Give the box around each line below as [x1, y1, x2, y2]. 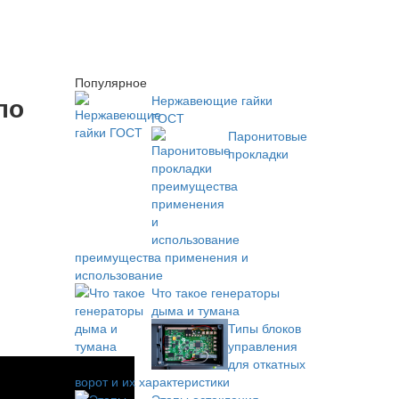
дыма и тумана [151, 301, 240, 319]
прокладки [227, 144, 289, 162]
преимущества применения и [74, 248, 248, 265]
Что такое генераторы [151, 283, 280, 301]
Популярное [74, 73, 147, 91]
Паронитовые [227, 126, 307, 144]
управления [227, 337, 297, 354]
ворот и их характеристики [74, 372, 230, 390]
